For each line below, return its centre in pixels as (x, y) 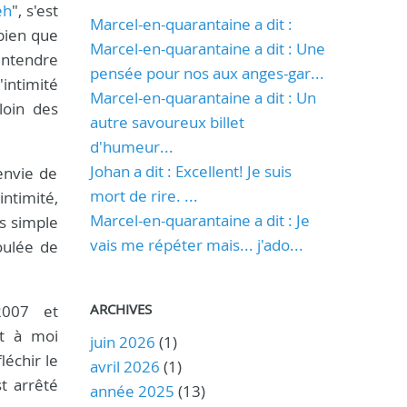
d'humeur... (131, 147)
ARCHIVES (120, 309)
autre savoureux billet (167, 122)
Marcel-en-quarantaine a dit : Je (199, 220)
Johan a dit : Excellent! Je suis (190, 171)
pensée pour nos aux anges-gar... (207, 73)
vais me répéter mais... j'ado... (196, 245)
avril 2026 (124, 367)
